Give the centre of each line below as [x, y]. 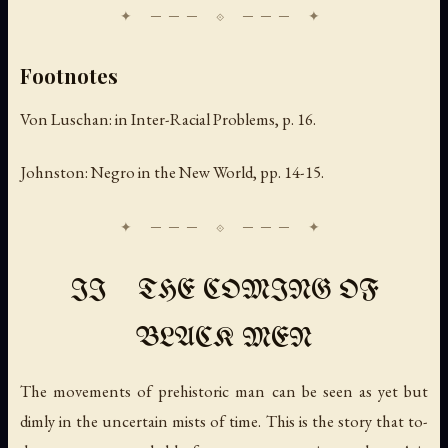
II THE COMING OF [224, 292]
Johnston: [55, 172]
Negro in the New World [172, 172]
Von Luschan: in [75, 119]
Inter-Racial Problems [203, 119]
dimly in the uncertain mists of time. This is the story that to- [224, 421]
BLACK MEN [224, 340]
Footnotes [69, 76]
